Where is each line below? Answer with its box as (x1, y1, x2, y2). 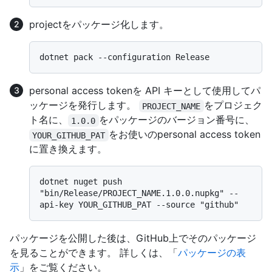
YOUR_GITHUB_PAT (32, 130, 106, 140)
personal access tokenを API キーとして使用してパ (29, 84, 260, 97)
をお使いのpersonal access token (108, 128, 260, 141)
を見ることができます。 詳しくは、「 (10, 246, 178, 259)
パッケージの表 (178, 246, 246, 259)
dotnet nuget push (39, 177, 122, 187)
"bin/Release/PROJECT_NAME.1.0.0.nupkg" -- (39, 188, 239, 199)
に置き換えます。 (29, 143, 107, 155)
